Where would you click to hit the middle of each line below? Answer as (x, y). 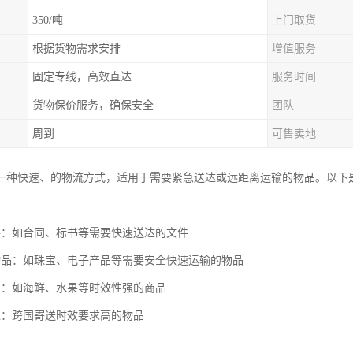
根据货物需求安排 (76, 48)
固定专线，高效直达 (82, 77)
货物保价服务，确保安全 (93, 105)
